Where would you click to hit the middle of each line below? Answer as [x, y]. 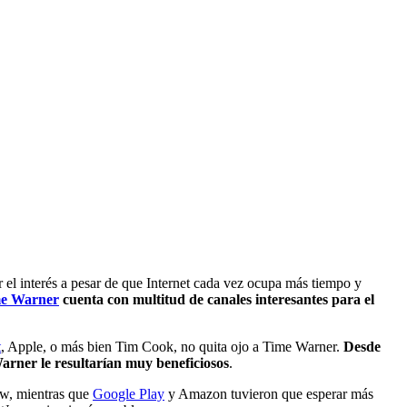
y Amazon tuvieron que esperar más [269, 393]
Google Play [129, 393]
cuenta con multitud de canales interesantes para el [217, 299]
